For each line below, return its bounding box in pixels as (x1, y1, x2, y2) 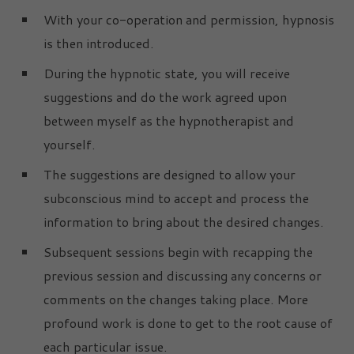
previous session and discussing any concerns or (43, 265, 322, 284)
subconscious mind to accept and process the (43, 188, 309, 207)
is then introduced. (43, 33, 153, 52)
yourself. (43, 134, 95, 153)
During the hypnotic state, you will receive (43, 63, 290, 82)
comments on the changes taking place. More (43, 289, 308, 308)
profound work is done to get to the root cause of (43, 313, 333, 332)
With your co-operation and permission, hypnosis (43, 9, 334, 28)
